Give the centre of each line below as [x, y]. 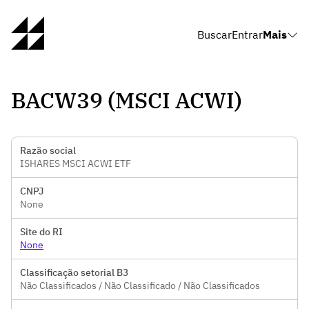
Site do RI [41, 232]
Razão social [48, 150]
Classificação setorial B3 [74, 272]
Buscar [215, 34]
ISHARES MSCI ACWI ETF [76, 163]
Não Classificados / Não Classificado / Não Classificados [140, 286]
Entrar [247, 34]
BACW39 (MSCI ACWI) [127, 100]
